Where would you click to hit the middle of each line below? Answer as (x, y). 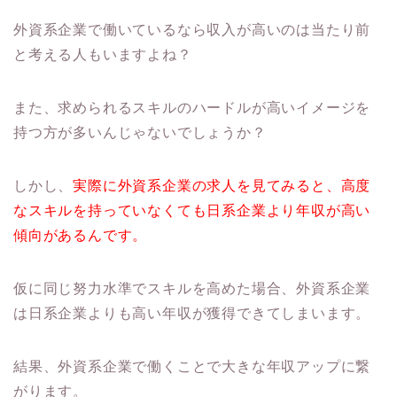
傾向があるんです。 (81, 236)
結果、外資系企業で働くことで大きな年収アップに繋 (192, 367)
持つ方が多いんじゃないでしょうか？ (140, 133)
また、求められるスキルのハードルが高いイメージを (192, 108)
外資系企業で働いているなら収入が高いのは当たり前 (192, 30)
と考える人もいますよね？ (103, 55)
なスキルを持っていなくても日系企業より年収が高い (192, 211)
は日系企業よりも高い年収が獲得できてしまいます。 (192, 314)
